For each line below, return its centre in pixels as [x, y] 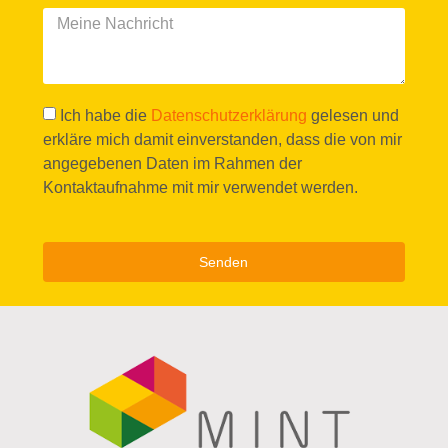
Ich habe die [105, 115]
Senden [224, 261]
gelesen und [354, 115]
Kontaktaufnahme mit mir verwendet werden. [200, 187]
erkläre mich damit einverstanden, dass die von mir [222, 139]
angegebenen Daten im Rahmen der [172, 163]
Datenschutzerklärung [230, 115]
